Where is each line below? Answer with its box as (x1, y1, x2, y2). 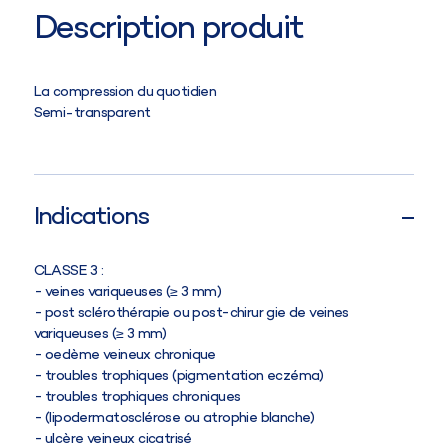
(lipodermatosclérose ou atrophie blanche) (45, 408, 315, 428)
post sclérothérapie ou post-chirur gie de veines (45, 303, 349, 323)
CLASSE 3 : (33, 260, 104, 281)
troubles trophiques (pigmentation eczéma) (45, 366, 324, 386)
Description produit (33, 6, 303, 52)
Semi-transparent (33, 103, 151, 123)
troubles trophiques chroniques (45, 387, 241, 407)
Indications (33, 200, 149, 235)
